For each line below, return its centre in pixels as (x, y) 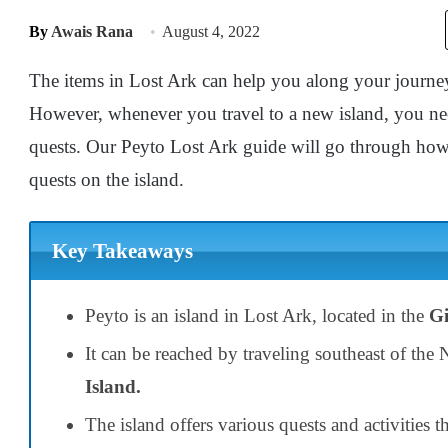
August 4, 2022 (211, 31)
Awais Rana (92, 31)
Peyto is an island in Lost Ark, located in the (254, 315)
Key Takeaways (122, 251)
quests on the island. (106, 179)
